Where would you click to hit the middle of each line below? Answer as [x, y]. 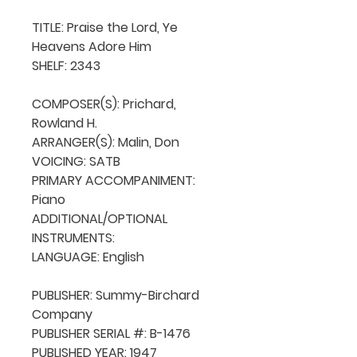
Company [62, 314]
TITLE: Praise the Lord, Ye [105, 27]
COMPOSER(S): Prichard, [104, 104]
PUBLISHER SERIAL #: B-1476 [111, 333]
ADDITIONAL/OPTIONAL [100, 218]
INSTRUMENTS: [75, 237]
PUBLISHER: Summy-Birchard [116, 295]
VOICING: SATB [76, 161]
